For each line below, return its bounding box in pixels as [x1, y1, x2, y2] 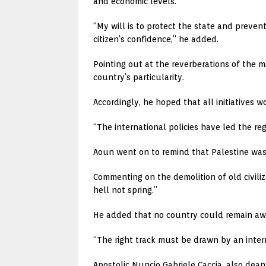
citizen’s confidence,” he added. [93, 34, 218, 44]
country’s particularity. [93, 72, 184, 82]
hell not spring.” [93, 185, 157, 195]
